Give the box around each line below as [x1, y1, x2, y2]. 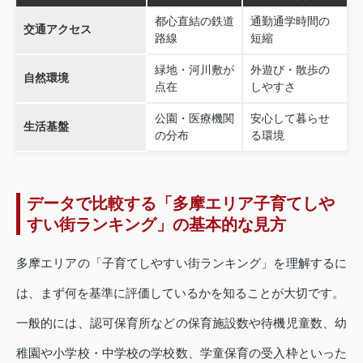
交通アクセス [23, 22, 92, 36]
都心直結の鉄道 [154, 14, 234, 28]
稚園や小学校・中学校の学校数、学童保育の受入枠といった [16, 345, 347, 360]
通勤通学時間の [250, 14, 330, 28]
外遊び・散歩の [250, 62, 330, 76]
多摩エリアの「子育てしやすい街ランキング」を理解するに [16, 255, 347, 270]
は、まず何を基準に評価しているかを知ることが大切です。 [16, 285, 344, 300]
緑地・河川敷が [154, 62, 234, 76]
